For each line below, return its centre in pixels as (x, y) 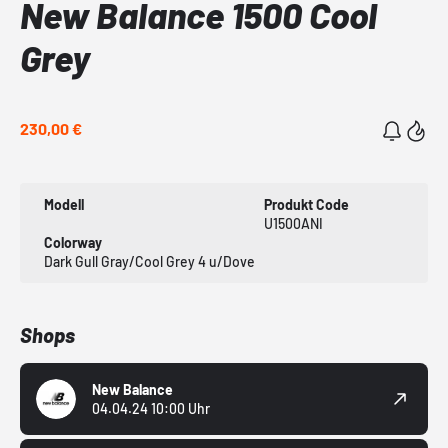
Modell (64, 205)
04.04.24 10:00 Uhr (151, 409)
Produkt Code (306, 205)
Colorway (73, 243)
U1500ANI (293, 224)
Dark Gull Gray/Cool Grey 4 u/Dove (149, 262)
